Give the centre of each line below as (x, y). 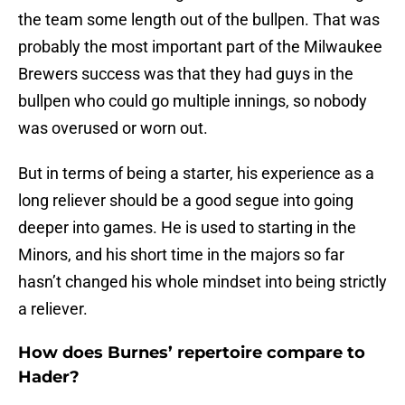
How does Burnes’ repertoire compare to (192, 353)
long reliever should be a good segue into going (186, 201)
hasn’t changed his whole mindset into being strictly (202, 282)
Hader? (49, 377)
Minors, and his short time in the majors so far (181, 255)
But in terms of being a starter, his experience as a (196, 174)
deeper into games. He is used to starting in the (187, 228)
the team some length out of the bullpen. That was (199, 20)
